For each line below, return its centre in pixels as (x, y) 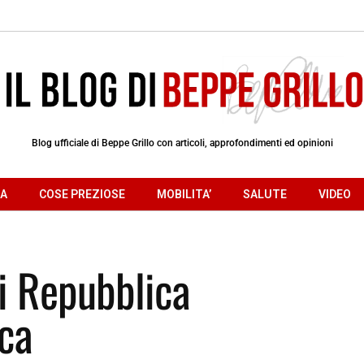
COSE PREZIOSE (82, 194)
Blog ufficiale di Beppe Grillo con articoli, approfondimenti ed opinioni (182, 143)
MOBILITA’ (184, 194)
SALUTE (265, 194)
